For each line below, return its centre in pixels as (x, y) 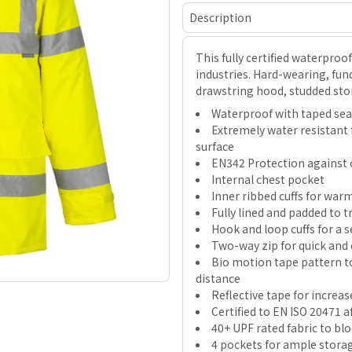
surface (215, 146)
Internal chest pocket (268, 179)
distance (218, 278)
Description (220, 17)
